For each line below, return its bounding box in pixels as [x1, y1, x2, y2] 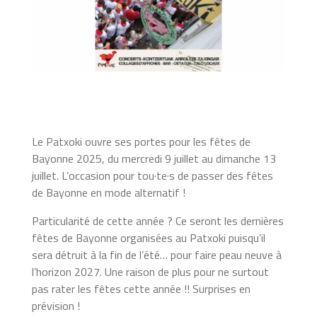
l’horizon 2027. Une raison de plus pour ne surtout [31, 263, 269, 280]
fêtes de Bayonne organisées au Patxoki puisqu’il [31, 229, 265, 246]
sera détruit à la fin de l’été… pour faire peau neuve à [31, 246, 282, 263]
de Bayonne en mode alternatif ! [31, 183, 185, 201]
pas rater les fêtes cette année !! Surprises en [31, 279, 250, 297]
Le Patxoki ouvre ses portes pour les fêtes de [31, 132, 250, 150]
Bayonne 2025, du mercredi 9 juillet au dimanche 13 [31, 149, 276, 167]
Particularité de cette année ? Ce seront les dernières [31, 212, 284, 229]
